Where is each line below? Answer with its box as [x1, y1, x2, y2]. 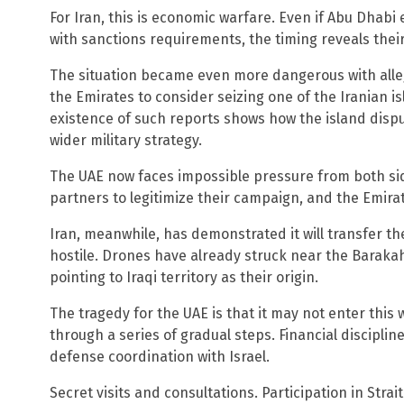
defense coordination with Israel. [50, 347, 270, 365]
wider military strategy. [50, 131, 202, 149]
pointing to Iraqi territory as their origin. [50, 268, 318, 286]
